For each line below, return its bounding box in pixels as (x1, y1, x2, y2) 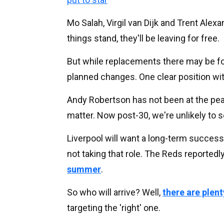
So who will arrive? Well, (67, 186, 162, 197)
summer (67, 163, 101, 174)
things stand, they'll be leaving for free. (67, 32, 219, 43)
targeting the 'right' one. (67, 202, 160, 213)
